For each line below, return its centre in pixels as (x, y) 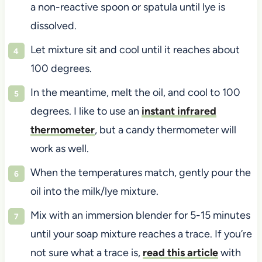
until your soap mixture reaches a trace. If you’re (141, 234)
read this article (180, 252)
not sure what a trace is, (86, 252)
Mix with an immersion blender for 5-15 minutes (140, 215)
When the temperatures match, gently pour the (140, 172)
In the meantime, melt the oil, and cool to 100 (135, 92)
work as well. (59, 148)
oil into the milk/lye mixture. (94, 191)
